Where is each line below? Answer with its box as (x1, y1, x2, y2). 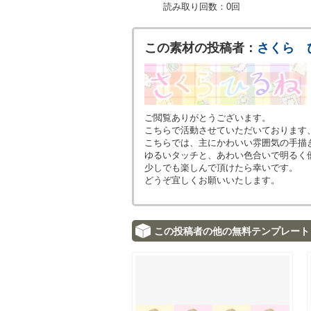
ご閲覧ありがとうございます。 (144, 112, 271, 123)
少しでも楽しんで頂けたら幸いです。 (144, 162, 298, 173)
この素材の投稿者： (144, 41, 257, 55)
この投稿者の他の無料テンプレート (154, 226, 310, 237)
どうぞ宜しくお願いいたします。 (144, 175, 280, 185)
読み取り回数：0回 (162, 1, 240, 12)
